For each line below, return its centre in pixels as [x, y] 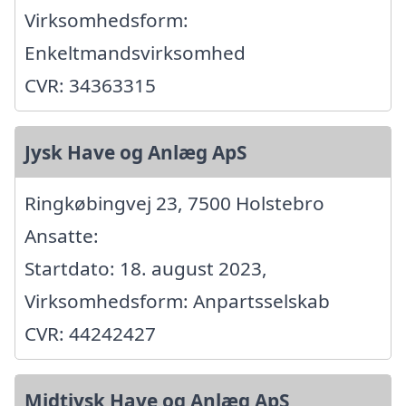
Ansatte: [62, 235]
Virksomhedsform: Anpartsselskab [177, 300]
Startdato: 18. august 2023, [146, 268]
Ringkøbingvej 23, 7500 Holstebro [174, 203]
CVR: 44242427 [90, 333]
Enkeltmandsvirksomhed [135, 52]
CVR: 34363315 [90, 85]
